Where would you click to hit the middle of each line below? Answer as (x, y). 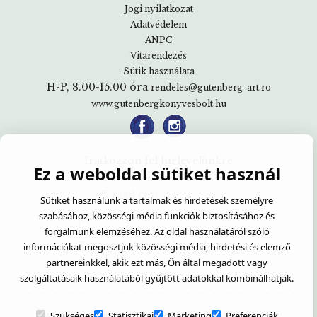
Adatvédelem (158, 24)
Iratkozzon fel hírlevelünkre (158, 160)
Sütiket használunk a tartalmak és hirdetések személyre (157, 200)
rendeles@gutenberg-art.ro (211, 87)
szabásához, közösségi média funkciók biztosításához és (157, 216)
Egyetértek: (105, 245)
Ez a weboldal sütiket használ (157, 174)
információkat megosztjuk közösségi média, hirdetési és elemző (157, 247)
